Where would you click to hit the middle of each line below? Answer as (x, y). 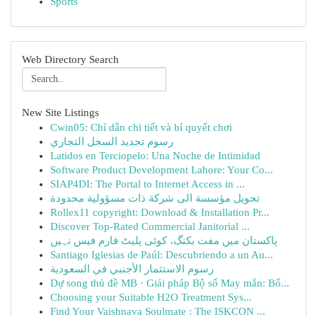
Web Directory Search (70, 59)
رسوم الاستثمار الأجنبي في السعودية (132, 269)
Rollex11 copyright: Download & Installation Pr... (160, 212)
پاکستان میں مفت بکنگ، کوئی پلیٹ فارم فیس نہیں (164, 241)
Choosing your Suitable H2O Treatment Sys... (151, 297)
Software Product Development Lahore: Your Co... (162, 170)
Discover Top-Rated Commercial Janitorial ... (150, 226)
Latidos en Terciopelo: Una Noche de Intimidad (155, 156)
